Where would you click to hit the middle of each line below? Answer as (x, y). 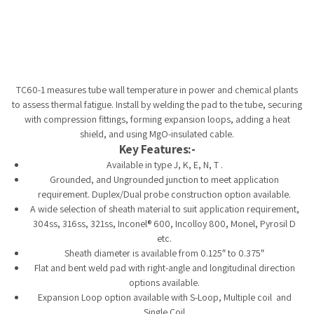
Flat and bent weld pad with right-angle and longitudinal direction (164, 267)
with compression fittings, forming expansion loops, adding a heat (157, 119)
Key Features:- (157, 149)
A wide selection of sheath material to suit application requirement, (164, 209)
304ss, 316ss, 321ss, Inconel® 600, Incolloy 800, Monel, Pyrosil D (164, 223)
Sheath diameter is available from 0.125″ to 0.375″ (164, 253)
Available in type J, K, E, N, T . (164, 164)
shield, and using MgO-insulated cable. (157, 134)
